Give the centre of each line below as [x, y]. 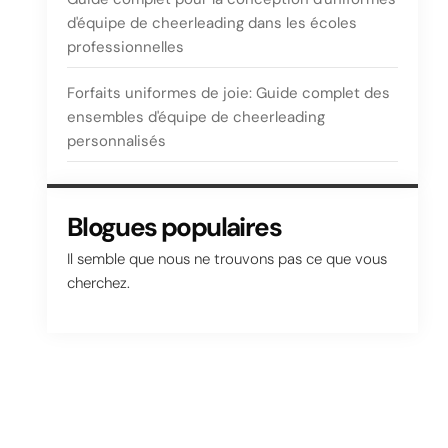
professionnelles [125, 47]
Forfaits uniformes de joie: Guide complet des [228, 93]
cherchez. [98, 283]
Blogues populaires [173, 227]
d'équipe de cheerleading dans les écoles [211, 23]
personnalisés [116, 141]
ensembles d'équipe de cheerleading [195, 117]
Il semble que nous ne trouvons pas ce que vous [226, 259]
